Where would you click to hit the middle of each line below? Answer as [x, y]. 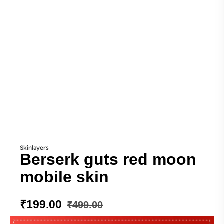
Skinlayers [34, 148]
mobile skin [64, 177]
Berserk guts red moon [108, 159]
